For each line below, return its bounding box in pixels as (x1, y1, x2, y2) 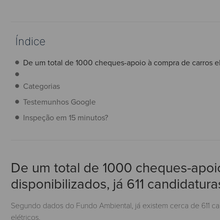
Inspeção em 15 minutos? (23, 112, 108, 123)
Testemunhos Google (23, 96, 96, 107)
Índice (15, 35, 46, 48)
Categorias (23, 81, 60, 91)
